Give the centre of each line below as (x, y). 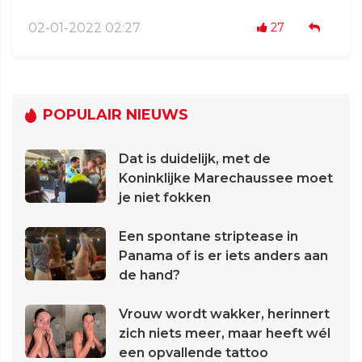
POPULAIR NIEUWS (116, 114)
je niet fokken (165, 197)
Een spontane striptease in (208, 236)
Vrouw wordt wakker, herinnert (224, 314)
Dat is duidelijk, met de (195, 158)
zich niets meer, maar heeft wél (225, 333)
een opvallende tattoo (194, 352)
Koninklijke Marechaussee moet (226, 178)
